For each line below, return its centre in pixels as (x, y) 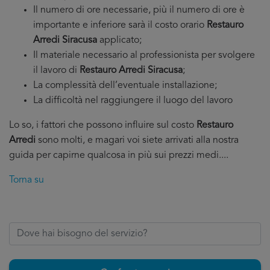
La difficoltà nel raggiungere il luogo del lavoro (133, 101)
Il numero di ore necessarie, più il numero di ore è (139, 10)
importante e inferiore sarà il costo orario (120, 25)
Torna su (27, 180)
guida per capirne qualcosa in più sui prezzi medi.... (119, 155)
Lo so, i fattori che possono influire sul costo (103, 125)
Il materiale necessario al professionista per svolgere (144, 55)
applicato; (119, 40)
